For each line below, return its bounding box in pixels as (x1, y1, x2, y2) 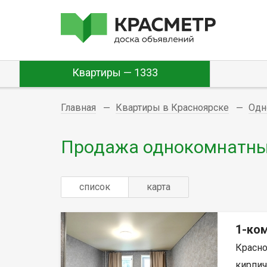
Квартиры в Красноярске (116, 102, 229, 113)
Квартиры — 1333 (72, 66, 158, 79)
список (79, 181, 110, 193)
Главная (61, 102, 96, 113)
